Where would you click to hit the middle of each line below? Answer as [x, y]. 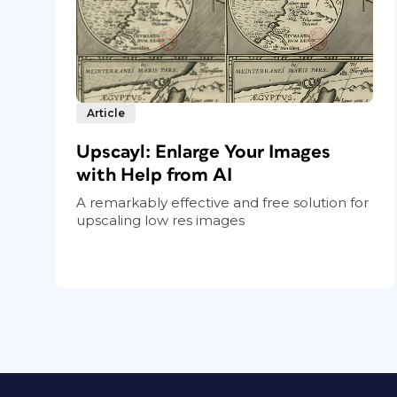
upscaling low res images [160, 221]
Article [106, 113]
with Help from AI [154, 175]
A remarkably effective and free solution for [222, 203]
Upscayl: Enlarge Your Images [203, 152]
